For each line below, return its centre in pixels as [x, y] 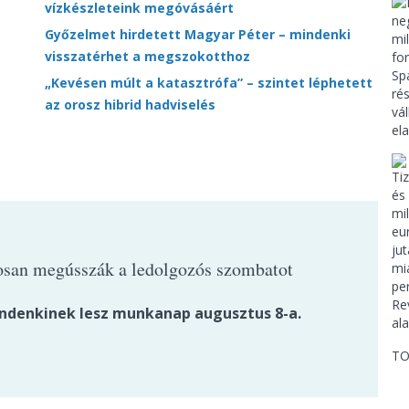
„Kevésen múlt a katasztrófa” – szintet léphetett [209, 83]
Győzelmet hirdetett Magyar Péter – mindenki [198, 34]
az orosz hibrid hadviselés [130, 105]
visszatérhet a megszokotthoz [147, 56]
